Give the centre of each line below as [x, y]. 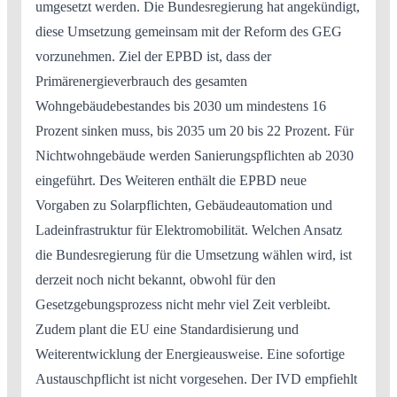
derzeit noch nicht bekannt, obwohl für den [156, 280]
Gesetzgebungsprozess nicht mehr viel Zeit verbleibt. [183, 305]
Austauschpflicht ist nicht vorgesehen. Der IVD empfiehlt [196, 379]
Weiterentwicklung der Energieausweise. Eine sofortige [190, 354]
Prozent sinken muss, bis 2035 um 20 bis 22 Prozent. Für [195, 131]
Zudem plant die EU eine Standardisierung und [167, 330]
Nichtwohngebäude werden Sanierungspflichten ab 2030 [195, 156]
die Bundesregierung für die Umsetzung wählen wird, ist [194, 255]
